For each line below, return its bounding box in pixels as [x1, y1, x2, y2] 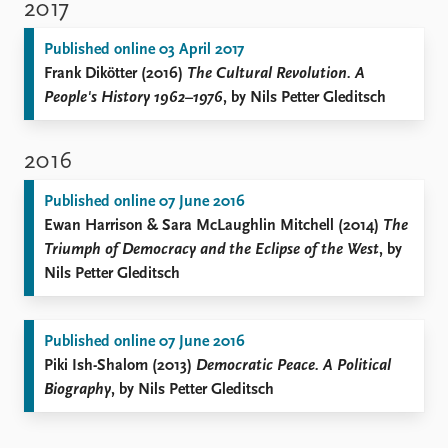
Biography [44, 382, 111, 398]
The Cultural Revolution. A [187, 66, 365, 82]
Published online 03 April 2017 [44, 42, 244, 58]
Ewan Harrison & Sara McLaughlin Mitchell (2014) [44, 218, 383, 234]
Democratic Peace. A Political [196, 358, 391, 374]
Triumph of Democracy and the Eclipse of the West [44, 242, 379, 258]
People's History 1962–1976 [44, 90, 223, 106]
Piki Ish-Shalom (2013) [44, 358, 196, 374]
